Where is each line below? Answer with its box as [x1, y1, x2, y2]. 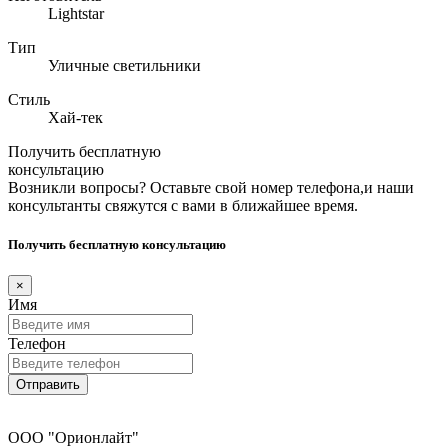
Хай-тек [48, 108, 103, 126]
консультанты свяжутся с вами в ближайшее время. [8, 196, 358, 214]
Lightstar [48, 4, 104, 22]
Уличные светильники [48, 56, 201, 74]
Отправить [16, 377, 80, 393]
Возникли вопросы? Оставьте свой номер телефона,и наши [8, 178, 414, 196]
